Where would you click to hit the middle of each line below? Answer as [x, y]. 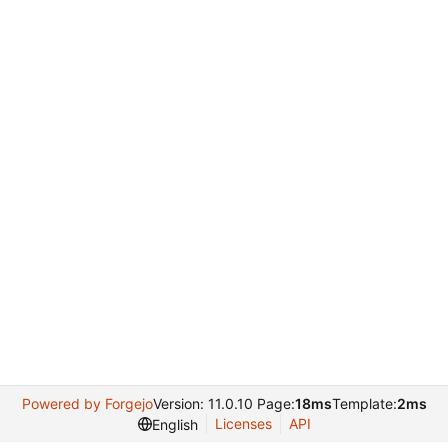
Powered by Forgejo [87, 403]
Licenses [243, 423]
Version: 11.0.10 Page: [223, 403]
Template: [364, 403]
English [174, 424]
